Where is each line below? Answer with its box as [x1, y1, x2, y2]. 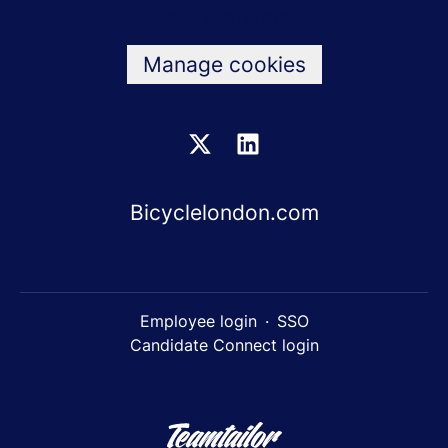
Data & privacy [151, 5, 297, 30]
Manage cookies [142, 52, 306, 77]
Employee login [139, 311, 257, 332]
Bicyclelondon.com [129, 200, 319, 226]
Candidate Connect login [129, 335, 319, 356]
